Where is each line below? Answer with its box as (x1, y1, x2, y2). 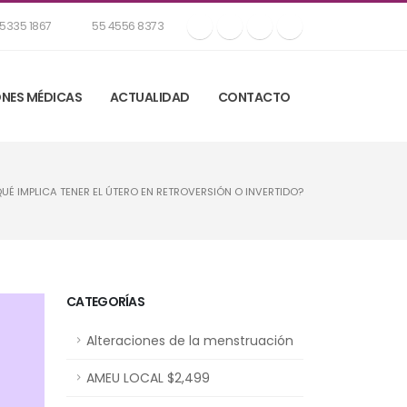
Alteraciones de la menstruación (86, 332, 293, 350)
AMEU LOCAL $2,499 (86, 369, 210, 387)
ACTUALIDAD (109, 88, 190, 106)
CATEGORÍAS (66, 293, 144, 311)
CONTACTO (217, 88, 291, 106)
